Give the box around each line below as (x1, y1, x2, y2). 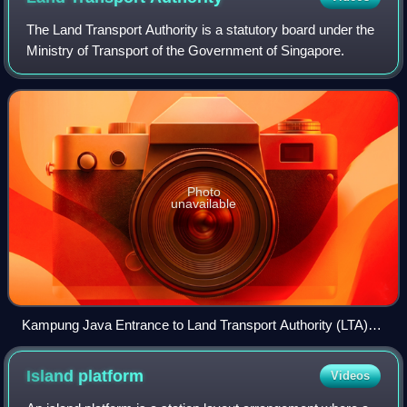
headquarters (22, 337, 100, 353)
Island (26, 366, 79, 385)
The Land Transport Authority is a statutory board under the (26, 21, 375, 37)
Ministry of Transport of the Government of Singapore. (26, 42, 345, 58)
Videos (330, 368, 370, 382)
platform (78, 366, 144, 385)
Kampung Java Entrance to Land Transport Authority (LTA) (22, 316, 368, 333)
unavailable (171, 195, 236, 211)
